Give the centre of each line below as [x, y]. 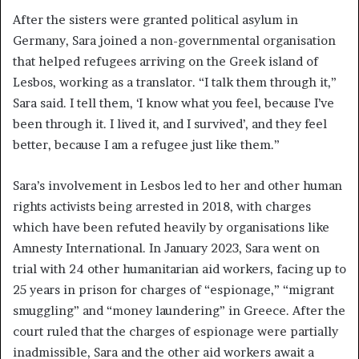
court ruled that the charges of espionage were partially [175, 332]
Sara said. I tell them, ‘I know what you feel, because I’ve [173, 103]
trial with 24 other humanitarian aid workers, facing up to [179, 269]
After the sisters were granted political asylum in [155, 20]
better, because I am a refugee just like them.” [146, 145]
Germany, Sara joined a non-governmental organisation [174, 41]
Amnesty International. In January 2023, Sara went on [166, 248]
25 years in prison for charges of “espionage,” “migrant [173, 290]
